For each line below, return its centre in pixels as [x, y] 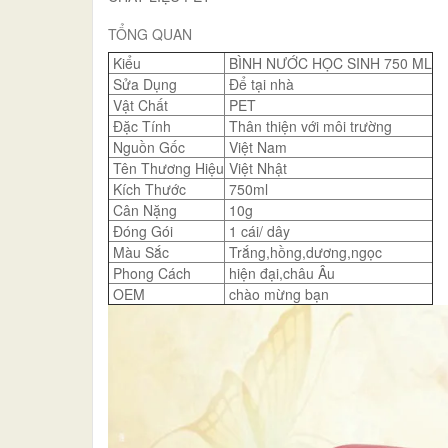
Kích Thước [147, 188]
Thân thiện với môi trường [308, 125]
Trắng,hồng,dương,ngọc [303, 251]
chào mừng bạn [277, 293]
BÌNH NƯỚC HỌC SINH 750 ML [328, 62]
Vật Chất [138, 104]
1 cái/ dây [257, 230]
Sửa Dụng [143, 83]
